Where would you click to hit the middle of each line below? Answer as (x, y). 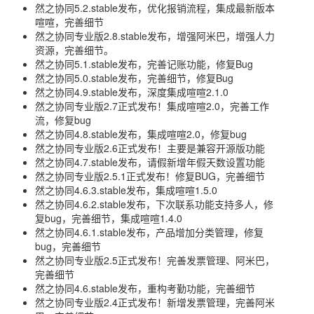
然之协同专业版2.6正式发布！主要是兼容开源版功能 (150, 148)
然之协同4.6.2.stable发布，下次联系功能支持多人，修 (154, 204)
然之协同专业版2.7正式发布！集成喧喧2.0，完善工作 (152, 106)
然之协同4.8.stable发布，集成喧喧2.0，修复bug (141, 134)
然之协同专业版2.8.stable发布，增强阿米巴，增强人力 (155, 36)
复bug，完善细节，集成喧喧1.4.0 (109, 218)
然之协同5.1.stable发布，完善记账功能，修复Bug (144, 64)
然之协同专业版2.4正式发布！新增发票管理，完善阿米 (155, 302)
